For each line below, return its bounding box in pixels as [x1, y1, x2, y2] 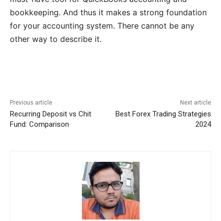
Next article [180, 99, 211, 107]
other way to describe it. [10, 34, 102, 44]
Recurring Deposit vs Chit [10, 110, 91, 119]
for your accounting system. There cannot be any [10, 21, 194, 31]
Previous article [10, 99, 52, 107]
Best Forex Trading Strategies [115, 110, 211, 119]
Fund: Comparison [10, 120, 69, 129]
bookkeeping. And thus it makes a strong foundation [10, 7, 207, 18]
